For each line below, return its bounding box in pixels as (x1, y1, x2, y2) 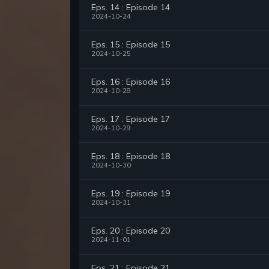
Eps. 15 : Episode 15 (91, 39, 170, 50)
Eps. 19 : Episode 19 (91, 188, 170, 199)
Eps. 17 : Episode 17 (91, 113, 170, 125)
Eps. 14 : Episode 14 (91, 2, 170, 13)
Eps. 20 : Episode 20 (91, 225, 170, 237)
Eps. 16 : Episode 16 (91, 76, 170, 88)
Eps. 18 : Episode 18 (91, 151, 170, 162)
